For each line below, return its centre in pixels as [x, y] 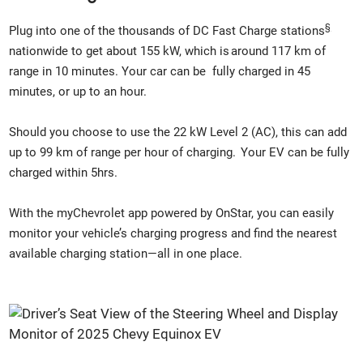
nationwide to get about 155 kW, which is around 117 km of [168, 51]
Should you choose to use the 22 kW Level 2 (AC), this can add [178, 132]
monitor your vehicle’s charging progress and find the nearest [173, 233]
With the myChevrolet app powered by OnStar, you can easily [172, 213]
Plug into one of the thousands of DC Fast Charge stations [167, 30]
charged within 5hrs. [65, 172]
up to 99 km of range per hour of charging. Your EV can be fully [179, 152]
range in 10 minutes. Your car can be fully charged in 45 [160, 71]
